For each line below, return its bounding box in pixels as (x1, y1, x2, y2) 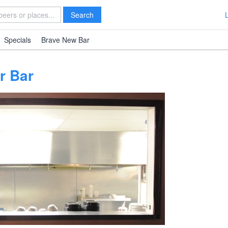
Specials (4, 35, 31, 45)
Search (71, 10, 94, 20)
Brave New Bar (41, 35, 90, 45)
